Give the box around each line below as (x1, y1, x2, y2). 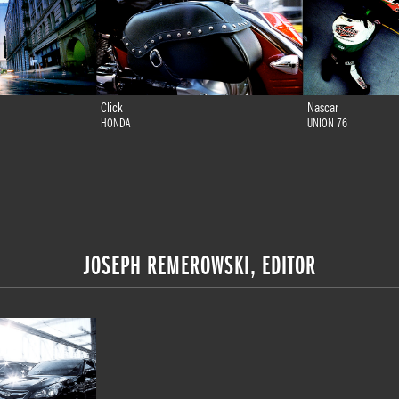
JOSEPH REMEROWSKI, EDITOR (83, 248, 316, 281)
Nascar (307, 99, 338, 116)
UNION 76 (307, 116, 347, 131)
